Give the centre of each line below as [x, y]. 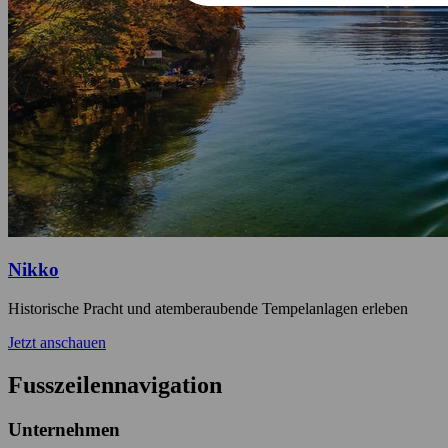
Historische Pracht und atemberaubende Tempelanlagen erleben [208, 309]
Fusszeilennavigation [115, 384]
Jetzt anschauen [57, 343]
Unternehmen [64, 429]
